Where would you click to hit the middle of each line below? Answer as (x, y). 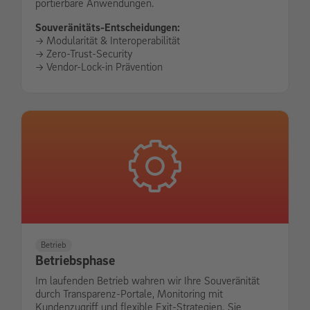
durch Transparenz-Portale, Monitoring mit (129, 293)
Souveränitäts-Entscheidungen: (108, 27)
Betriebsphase (75, 260)
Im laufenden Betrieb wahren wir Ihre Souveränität (147, 280)
